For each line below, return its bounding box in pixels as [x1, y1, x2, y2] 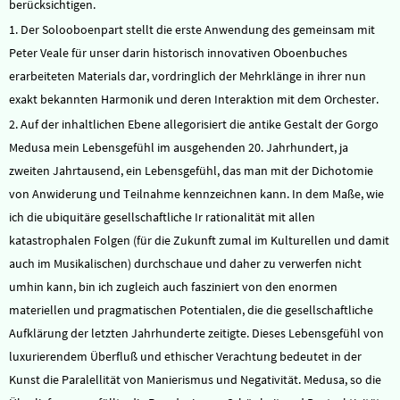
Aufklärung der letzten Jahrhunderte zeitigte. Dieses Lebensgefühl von [9, 325, 384, 341]
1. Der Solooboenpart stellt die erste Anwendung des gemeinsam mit [9, 21, 375, 37]
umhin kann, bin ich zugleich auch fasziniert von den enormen [9, 279, 337, 295]
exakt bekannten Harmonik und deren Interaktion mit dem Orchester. [9, 91, 379, 107]
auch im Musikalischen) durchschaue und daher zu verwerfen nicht [9, 255, 362, 271]
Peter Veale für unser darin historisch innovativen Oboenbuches [9, 45, 347, 61]
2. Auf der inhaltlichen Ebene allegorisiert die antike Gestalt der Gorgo [9, 116, 379, 132]
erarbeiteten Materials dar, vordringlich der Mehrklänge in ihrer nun [9, 68, 366, 84]
